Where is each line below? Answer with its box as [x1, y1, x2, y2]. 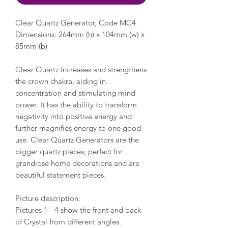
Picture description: [15, 193, 80, 203]
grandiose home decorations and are [15, 158, 139, 168]
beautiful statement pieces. [15, 169, 108, 180]
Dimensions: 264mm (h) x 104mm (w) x [15, 29, 145, 39]
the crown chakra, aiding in [15, 76, 106, 86]
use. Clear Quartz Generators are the [15, 134, 139, 145]
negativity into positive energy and [15, 111, 132, 121]
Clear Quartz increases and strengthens [15, 64, 147, 74]
